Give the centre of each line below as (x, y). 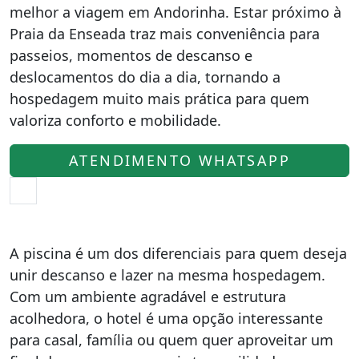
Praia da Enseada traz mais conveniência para (165, 34)
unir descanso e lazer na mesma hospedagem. (167, 275)
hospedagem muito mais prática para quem (159, 99)
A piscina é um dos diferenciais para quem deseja (178, 253)
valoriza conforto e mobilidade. (115, 120)
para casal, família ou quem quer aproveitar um (171, 340)
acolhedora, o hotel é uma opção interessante (166, 318)
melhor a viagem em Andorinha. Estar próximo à (175, 12)
